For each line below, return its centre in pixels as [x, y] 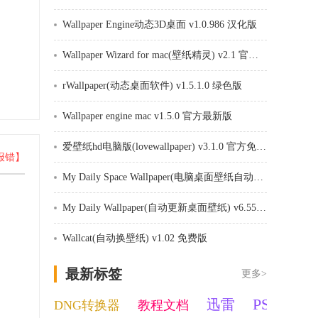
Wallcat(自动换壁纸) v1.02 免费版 [135, 238]
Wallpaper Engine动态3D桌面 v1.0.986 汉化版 [160, 24]
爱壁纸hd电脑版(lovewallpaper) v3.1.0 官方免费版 [261, 147]
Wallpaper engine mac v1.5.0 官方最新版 [147, 116]
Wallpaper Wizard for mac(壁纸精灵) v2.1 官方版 [253, 55]
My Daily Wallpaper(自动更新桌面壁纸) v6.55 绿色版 [261, 208]
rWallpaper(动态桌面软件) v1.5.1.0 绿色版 [152, 86]
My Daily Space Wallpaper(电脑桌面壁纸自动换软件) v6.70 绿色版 [258, 177]
